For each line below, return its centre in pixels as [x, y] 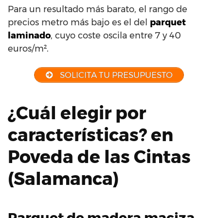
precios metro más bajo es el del [79, 22]
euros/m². [28, 48]
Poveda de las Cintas [99, 157]
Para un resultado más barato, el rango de [98, 9]
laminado [29, 35]
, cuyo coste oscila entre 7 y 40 [116, 35]
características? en [91, 135]
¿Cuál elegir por [77, 113]
